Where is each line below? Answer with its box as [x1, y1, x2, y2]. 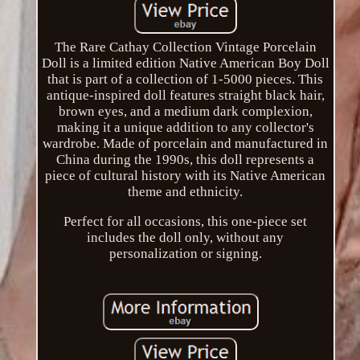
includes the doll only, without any [87, 229, 284, 245]
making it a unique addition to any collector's [56, 119, 314, 135]
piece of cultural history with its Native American [45, 167, 326, 183]
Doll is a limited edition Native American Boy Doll [41, 55, 329, 71]
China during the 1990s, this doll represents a [56, 151, 315, 167]
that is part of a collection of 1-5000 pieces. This [47, 71, 324, 87]
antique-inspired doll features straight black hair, [46, 87, 325, 103]
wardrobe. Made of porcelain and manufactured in [43, 135, 329, 151]
